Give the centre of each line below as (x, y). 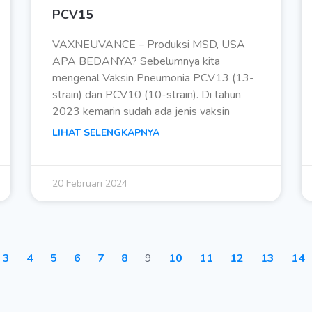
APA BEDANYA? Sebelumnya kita (136, 62)
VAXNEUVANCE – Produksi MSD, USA (149, 45)
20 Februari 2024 (90, 184)
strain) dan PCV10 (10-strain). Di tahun (147, 95)
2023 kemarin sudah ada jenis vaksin (141, 112)
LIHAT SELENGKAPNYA (106, 133)
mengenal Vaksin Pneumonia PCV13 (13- (154, 78)
